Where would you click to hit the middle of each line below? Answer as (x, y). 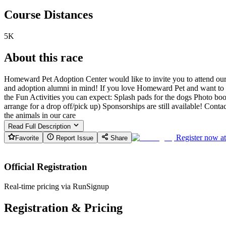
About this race (44, 57)
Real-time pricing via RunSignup (56, 186)
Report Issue (74, 138)
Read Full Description (40, 126)
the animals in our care (40, 115)
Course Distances (48, 14)
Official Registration (46, 167)
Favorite (27, 138)
